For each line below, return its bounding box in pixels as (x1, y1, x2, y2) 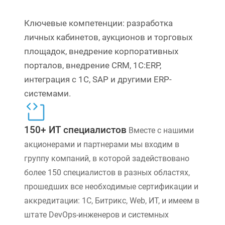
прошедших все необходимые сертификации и (24, 182, 198, 192)
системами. (24, 88, 71, 99)
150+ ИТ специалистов (24, 124, 127, 136)
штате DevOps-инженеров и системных (24, 210, 169, 220)
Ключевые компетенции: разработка (24, 18, 173, 29)
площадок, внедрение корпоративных (24, 46, 178, 57)
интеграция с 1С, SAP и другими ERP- (24, 74, 172, 85)
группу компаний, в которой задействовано (24, 154, 189, 164)
